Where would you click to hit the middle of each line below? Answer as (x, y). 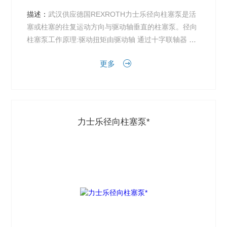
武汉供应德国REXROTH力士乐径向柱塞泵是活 (122, 14)
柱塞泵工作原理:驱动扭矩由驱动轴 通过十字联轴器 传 (112, 40)
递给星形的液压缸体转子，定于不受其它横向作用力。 (112, 52)
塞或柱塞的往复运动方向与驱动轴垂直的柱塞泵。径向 (112, 27)
